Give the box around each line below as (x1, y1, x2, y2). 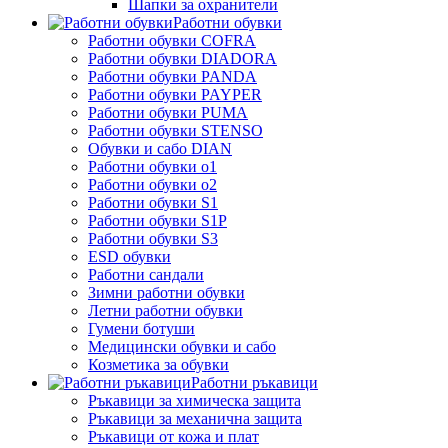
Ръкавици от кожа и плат (88, 427, 259, 445)
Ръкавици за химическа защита (88, 391, 301, 409)
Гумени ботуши (88, 319, 195, 337)
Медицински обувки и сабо (88, 337, 276, 355)
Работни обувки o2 (88, 175, 217, 193)
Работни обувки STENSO (88, 121, 263, 139)
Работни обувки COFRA (88, 31, 256, 49)
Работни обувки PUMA (88, 103, 248, 121)
